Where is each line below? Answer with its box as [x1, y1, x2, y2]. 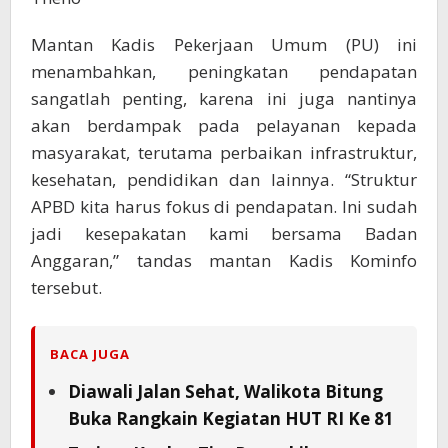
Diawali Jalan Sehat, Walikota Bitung [68, 379, 383, 403]
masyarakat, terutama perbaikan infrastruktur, [31, 140, 417, 164]
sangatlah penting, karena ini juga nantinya [31, 86, 417, 110]
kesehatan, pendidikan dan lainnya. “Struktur [31, 167, 417, 191]
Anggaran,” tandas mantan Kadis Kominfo [31, 248, 417, 272]
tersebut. [31, 275, 102, 299]
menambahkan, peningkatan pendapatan [31, 59, 417, 83]
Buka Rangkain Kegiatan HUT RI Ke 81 [68, 406, 394, 430]
